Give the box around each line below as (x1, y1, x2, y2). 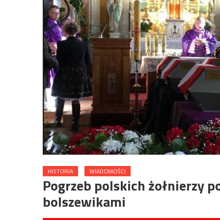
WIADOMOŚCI (89, 166, 126, 176)
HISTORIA (48, 166, 73, 176)
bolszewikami (43, 191, 126, 212)
